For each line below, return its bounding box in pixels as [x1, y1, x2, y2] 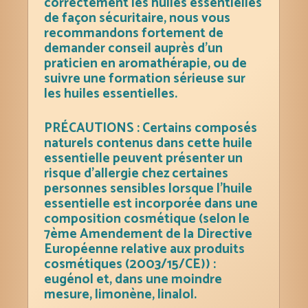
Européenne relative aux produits [44, 238, 245, 260]
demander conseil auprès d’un [44, 37, 223, 59]
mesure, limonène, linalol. [44, 283, 197, 305]
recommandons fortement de [44, 22, 224, 44]
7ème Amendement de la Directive [44, 223, 253, 245]
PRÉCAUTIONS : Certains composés [44, 117, 258, 139]
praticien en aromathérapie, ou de [44, 52, 247, 74]
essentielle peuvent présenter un [44, 147, 243, 169]
